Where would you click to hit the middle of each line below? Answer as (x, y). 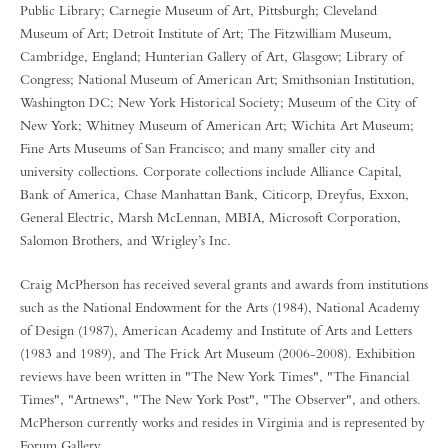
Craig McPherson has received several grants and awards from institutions (224, 284)
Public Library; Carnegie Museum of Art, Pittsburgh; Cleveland (198, 10)
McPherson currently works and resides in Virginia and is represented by (222, 422)
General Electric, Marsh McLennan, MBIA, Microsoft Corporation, (210, 217)
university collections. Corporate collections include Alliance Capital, (211, 171)
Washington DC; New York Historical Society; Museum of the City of (218, 102)
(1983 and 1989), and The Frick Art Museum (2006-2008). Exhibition (217, 353)
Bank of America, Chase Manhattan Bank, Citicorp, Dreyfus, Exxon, (214, 194)
